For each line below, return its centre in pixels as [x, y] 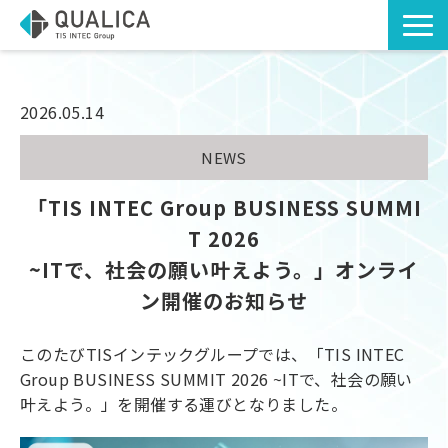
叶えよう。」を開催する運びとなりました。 [183, 404]
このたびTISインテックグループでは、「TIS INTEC [212, 354]
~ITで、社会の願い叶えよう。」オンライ [224, 269]
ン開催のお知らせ [224, 300]
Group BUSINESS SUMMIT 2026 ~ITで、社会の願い [216, 379]
